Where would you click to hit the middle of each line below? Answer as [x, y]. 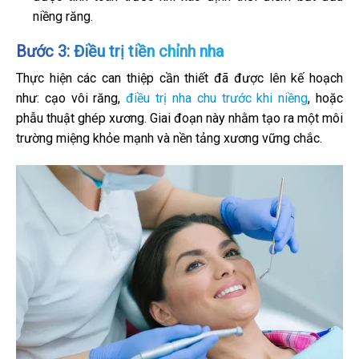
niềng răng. [63, 16]
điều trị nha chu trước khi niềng [217, 99]
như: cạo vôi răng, [71, 99]
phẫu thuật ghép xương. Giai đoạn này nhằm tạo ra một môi [179, 119]
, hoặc [326, 99]
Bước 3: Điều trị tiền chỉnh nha [120, 52]
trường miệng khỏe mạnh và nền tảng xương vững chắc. [169, 139]
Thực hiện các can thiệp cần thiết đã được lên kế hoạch [179, 79]
